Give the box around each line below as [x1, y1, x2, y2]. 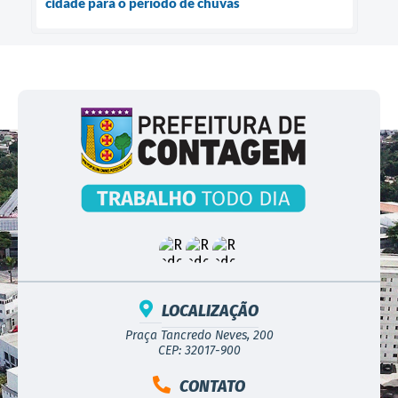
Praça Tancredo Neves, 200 [124, 327, 274, 343]
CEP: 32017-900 [157, 342, 241, 358]
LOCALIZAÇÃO [162, 300, 259, 321]
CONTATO [179, 376, 245, 396]
